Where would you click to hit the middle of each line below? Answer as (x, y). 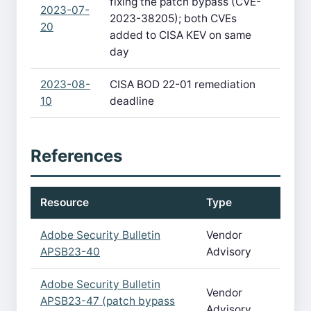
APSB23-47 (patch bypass (108, 301)
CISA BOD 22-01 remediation (183, 84)
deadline (132, 101)
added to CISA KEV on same (180, 35)
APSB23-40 (70, 252)
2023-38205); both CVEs (173, 18)
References (76, 156)
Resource (65, 202)
